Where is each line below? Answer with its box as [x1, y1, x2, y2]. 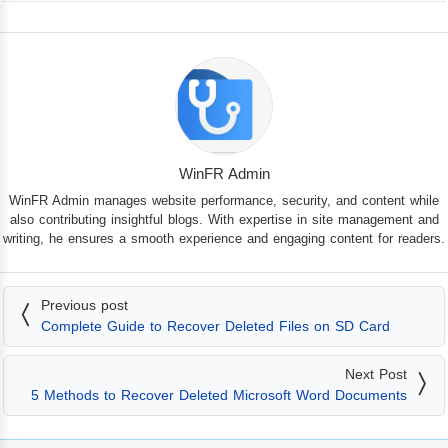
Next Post [345, 366, 407, 383]
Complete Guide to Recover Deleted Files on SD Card [41, 318, 390, 335]
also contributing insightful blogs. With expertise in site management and [9, 212, 439, 228]
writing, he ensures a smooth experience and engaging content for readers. [3, 231, 445, 247]
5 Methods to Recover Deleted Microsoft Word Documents [31, 387, 407, 404]
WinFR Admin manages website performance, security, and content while [9, 193, 439, 209]
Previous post [41, 297, 128, 314]
